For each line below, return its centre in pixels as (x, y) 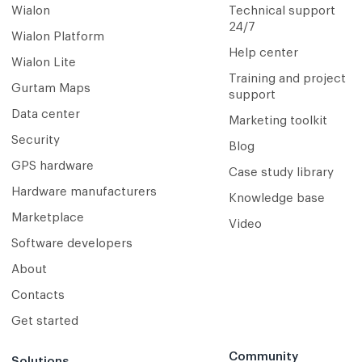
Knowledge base (276, 199)
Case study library (281, 173)
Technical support (282, 11)
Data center (46, 115)
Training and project (287, 79)
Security (36, 141)
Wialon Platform (58, 37)
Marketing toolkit (278, 121)
